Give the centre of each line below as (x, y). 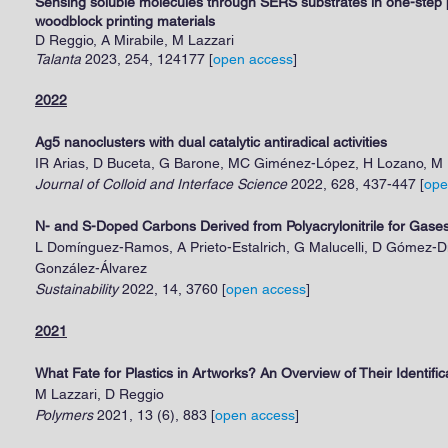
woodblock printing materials (125, 21)
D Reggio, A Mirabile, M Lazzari (134, 40)
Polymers (66, 415)
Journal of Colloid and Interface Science (161, 184)
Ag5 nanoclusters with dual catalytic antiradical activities (211, 142)
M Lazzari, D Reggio (99, 394)
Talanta (60, 59)
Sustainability (78, 289)
